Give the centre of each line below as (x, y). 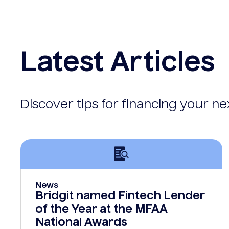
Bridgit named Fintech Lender (120, 196)
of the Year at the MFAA (101, 209)
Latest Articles (118, 64)
